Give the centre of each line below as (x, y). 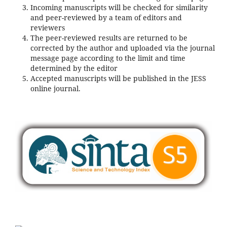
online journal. (55, 89)
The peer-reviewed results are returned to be (109, 38)
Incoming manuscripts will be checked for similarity (119, 8)
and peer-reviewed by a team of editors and (106, 18)
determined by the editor (74, 68)
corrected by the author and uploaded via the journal (122, 48)
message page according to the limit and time (108, 58)
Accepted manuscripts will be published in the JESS (118, 79)
